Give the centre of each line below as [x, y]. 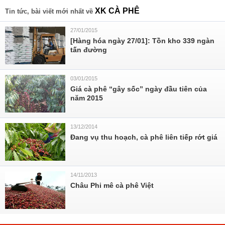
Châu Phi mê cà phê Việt [112, 185]
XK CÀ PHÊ [117, 11]
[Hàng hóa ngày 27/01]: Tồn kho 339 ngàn [142, 41]
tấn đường [89, 50]
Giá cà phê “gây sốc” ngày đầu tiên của [139, 89]
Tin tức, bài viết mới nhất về [50, 11]
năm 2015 [87, 98]
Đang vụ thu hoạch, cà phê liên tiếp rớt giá [144, 137]
